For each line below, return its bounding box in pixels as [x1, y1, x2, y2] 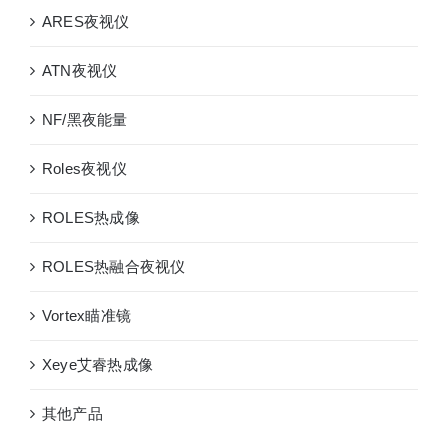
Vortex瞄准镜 [42, 307, 132, 324]
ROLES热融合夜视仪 [42, 258, 186, 275]
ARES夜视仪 [42, 13, 130, 30]
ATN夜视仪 [42, 62, 118, 79]
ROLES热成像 [42, 209, 140, 226]
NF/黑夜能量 [42, 111, 128, 128]
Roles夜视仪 [42, 160, 127, 177]
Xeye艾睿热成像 [42, 356, 154, 373]
